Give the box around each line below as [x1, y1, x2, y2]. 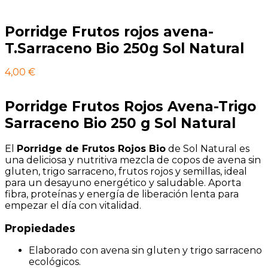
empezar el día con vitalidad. [5, 200, 141, 212]
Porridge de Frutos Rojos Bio [17, 143, 166, 155]
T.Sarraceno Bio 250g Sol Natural [5, 40, 244, 57]
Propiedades [5, 221, 75, 234]
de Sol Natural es [166, 143, 249, 155]
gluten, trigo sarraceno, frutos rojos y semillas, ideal [5, 166, 247, 178]
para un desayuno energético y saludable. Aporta [5, 177, 241, 189]
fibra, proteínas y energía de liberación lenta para [5, 188, 239, 200]
